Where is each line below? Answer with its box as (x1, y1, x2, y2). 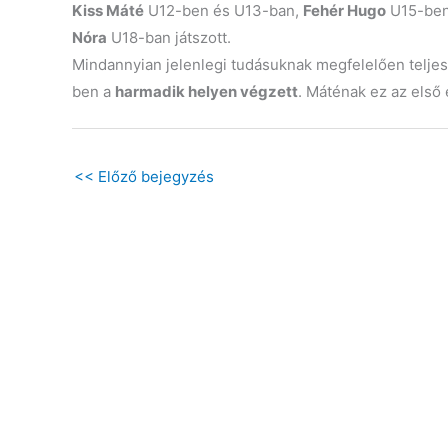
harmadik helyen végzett (115, 82, 298, 101)
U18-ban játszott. (107, 28, 231, 47)
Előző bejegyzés (98, 166, 214, 186)
